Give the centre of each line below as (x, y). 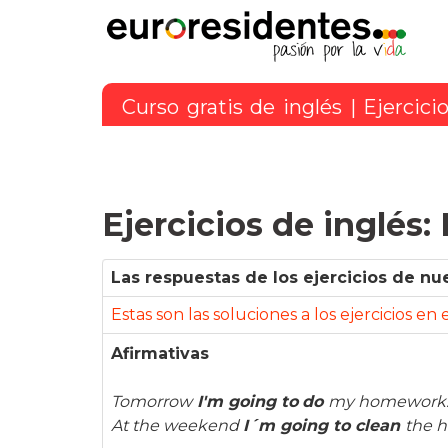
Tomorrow (151, 401)
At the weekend (177, 425)
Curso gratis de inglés (232, 107)
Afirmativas (160, 353)
